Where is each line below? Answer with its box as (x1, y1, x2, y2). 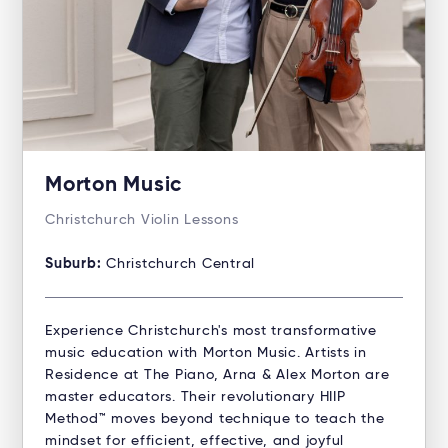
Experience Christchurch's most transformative (45, 324, 377, 339)
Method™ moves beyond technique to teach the (45, 412, 385, 427)
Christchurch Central (106, 257, 255, 272)
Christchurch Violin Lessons (45, 213, 239, 228)
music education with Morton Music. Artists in (45, 346, 367, 361)
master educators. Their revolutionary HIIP (45, 390, 346, 405)
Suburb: (45, 257, 106, 272)
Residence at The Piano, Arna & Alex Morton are (45, 368, 390, 383)
